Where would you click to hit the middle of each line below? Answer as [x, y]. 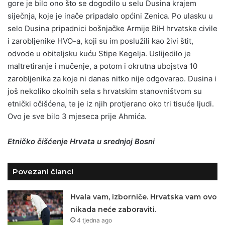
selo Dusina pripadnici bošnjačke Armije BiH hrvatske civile [113, 28]
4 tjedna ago [95, 220]
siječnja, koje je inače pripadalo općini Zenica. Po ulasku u [110, 16]
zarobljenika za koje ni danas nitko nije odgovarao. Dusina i [112, 78]
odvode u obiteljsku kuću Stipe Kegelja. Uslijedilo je [99, 53]
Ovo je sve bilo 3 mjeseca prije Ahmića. [77, 116]
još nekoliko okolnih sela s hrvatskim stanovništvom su [105, 91]
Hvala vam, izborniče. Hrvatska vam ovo [144, 197]
